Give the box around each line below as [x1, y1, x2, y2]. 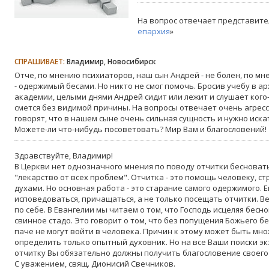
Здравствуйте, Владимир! [14, 150, 113, 161]
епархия [138, 26, 170, 37]
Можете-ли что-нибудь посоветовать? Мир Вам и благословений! [14, 124, 267, 134]
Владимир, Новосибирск [65, 56, 156, 67]
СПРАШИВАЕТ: [14, 56, 65, 67]
